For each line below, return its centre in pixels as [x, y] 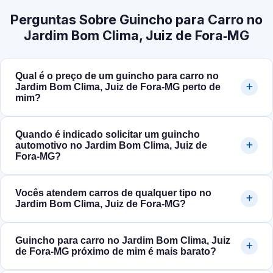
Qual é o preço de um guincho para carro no [117, 76]
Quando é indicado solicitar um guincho [108, 135]
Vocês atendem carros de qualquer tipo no [113, 193]
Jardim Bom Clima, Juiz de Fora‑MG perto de [118, 87]
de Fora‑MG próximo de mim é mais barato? [116, 252]
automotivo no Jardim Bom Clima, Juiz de [111, 146]
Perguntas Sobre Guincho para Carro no [136, 20]
